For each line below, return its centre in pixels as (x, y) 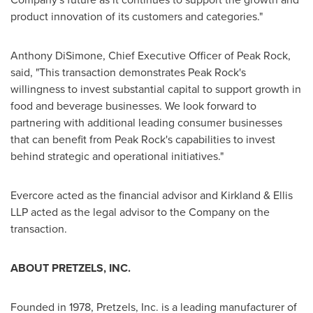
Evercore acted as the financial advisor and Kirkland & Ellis (152, 195)
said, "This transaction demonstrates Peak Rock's (128, 72)
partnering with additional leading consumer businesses (146, 123)
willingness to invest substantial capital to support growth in (156, 89)
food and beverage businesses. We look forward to (133, 106)
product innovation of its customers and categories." (137, 16)
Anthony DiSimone (57, 56)
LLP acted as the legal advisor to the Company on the (140, 212)
